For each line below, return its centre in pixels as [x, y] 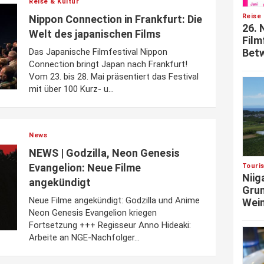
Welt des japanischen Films [95, 34]
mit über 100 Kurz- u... [71, 89]
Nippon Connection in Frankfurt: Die [115, 19]
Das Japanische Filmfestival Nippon [98, 52]
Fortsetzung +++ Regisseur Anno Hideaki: [110, 225]
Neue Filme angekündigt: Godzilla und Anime [114, 200]
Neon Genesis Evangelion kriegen [93, 213]
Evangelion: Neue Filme [85, 168]
